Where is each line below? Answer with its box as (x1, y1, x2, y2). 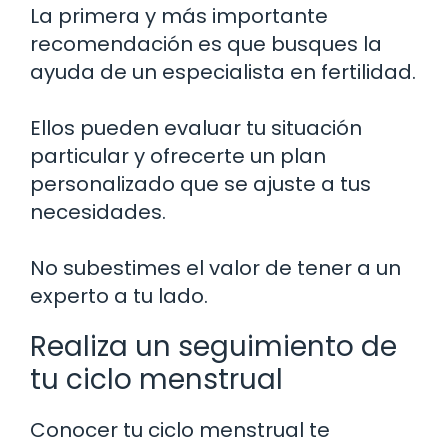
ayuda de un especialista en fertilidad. (30, 57, 416, 86)
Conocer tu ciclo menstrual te (30, 415, 330, 444)
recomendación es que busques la (30, 29, 382, 58)
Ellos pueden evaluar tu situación (30, 113, 362, 142)
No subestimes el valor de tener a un (30, 253, 401, 282)
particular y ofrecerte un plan (30, 141, 326, 170)
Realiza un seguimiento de (30, 326, 397, 366)
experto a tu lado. (30, 281, 208, 310)
